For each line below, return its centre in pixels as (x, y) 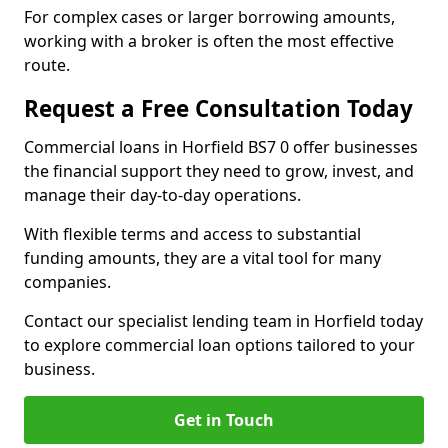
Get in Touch (224, 420)
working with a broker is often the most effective (209, 41)
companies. (67, 282)
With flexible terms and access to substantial (192, 234)
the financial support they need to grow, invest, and (219, 171)
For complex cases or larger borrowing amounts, (209, 17)
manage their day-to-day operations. (164, 195)
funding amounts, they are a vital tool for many (202, 258)
